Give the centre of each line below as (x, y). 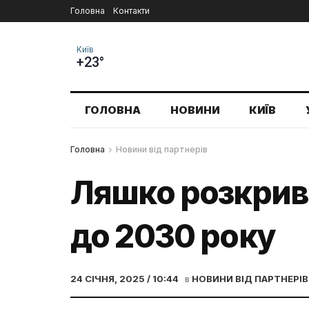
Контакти (131, 11)
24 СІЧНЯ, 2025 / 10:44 (124, 279)
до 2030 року (172, 236)
